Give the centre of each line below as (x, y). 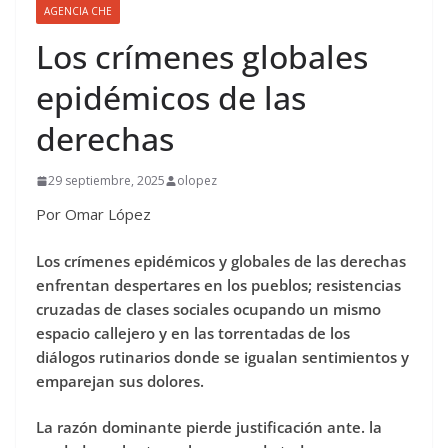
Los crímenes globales (202, 57)
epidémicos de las (171, 98)
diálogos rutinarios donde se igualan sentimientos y (222, 356)
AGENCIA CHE (78, 11)
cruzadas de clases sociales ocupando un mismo (208, 308)
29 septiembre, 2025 (106, 181)
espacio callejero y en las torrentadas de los (193, 332)
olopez (197, 181)
